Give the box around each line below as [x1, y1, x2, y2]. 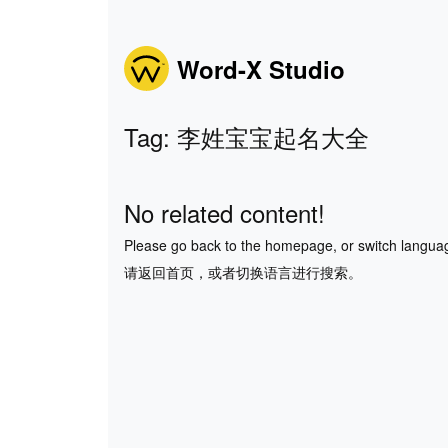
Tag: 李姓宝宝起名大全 [123, 119, 369, 154]
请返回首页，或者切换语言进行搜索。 [123, 261, 362, 282]
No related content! [123, 195, 325, 230]
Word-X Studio [176, 51, 345, 86]
